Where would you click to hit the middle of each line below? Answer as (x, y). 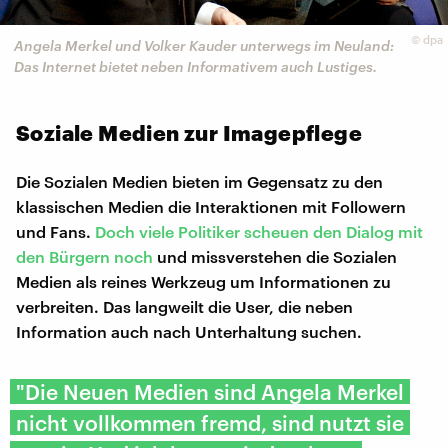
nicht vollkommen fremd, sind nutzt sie (210, 422)
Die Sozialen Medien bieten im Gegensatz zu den (199, 181)
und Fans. (55, 231)
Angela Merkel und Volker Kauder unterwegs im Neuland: (204, 46)
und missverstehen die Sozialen (275, 256)
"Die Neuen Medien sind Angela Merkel (210, 391)
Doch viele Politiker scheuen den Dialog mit (259, 231)
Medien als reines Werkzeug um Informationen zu (203, 281)
